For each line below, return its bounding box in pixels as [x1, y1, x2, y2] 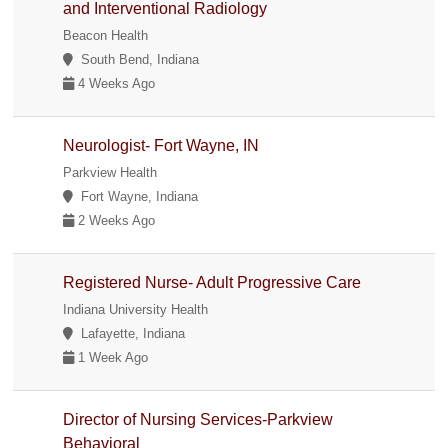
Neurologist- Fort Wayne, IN [63, 136, 260, 154]
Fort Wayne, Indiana [73, 188, 199, 204]
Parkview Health [63, 164, 158, 180]
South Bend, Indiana [73, 51, 200, 67]
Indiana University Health [63, 301, 209, 317]
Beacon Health [63, 27, 149, 43]
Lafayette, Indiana [73, 325, 186, 341]
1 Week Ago [74, 349, 149, 365]
